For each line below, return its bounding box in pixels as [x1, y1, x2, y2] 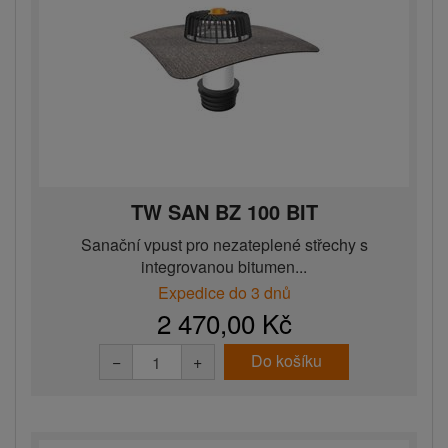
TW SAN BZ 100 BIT [130, 197, 318, 227]
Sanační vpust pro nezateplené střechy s [80, 233, 368, 257]
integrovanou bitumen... [141, 255, 307, 279]
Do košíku [250, 349, 322, 373]
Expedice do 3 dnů [157, 281, 291, 305]
